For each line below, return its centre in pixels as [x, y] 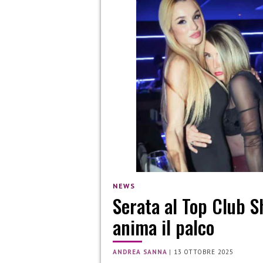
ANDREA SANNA [140, 252]
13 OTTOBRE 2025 [204, 252]
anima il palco [163, 227]
